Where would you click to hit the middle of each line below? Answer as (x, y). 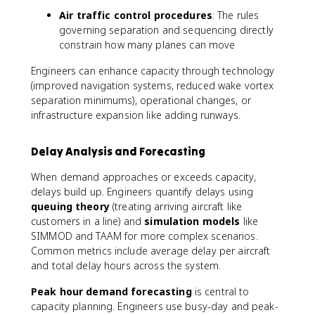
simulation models (192, 221)
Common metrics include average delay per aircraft (151, 251)
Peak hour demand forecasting (111, 291)
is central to (220, 291)
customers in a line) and (88, 221)
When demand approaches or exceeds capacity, (143, 177)
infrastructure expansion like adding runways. (136, 115)
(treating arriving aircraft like (176, 206)
